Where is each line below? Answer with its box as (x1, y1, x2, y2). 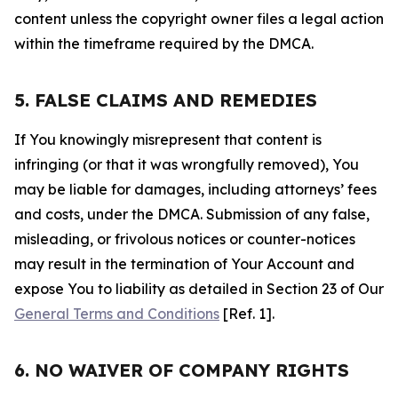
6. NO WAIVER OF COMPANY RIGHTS (14, 359, 349, 381)
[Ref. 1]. (219, 305, 275, 322)
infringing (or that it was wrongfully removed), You (14, 155, 359, 173)
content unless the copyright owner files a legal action (14, 10, 384, 28)
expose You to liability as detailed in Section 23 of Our (14, 280, 384, 298)
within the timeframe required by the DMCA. (14, 35, 314, 52)
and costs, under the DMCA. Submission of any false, (14, 205, 370, 223)
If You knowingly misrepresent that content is (14, 131, 322, 148)
